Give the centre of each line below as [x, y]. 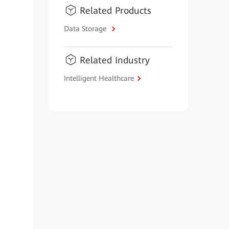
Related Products [115, 10]
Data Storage [86, 28]
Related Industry [114, 60]
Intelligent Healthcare [99, 78]
